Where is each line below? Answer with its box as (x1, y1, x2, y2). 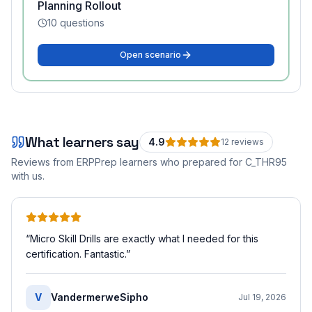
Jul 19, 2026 (238, 292, 286, 302)
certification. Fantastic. (26, 248, 126, 260)
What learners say (25, 133, 139, 151)
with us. (11, 170, 45, 182)
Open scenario (120, 49, 181, 60)
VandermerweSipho (51, 291, 148, 303)
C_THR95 (245, 156, 287, 168)
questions (57, 17, 104, 29)
